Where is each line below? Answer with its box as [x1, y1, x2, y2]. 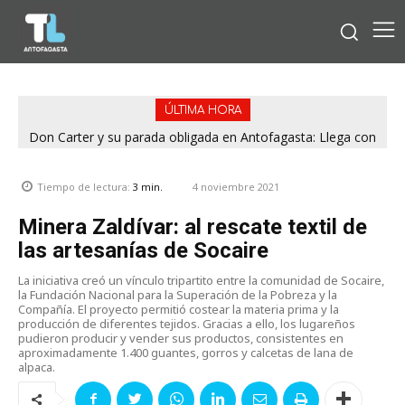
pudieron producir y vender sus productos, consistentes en [18, 329, 344, 346]
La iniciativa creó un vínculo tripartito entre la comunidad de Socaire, [18, 271, 384, 288]
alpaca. [18, 358, 55, 375]
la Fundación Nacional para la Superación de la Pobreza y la [18, 286, 337, 303]
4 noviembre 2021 [193, 179, 279, 193]
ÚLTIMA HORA [164, 103, 241, 117]
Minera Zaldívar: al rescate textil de [18, 213, 367, 240]
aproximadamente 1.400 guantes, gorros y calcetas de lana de [18, 344, 353, 361]
